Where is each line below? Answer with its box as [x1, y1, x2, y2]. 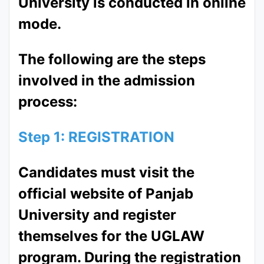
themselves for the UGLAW [18, 227, 204, 245]
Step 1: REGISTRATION [18, 128, 174, 146]
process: [18, 93, 77, 111]
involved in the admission [18, 72, 195, 90]
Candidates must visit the [18, 164, 194, 181]
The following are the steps [18, 51, 206, 68]
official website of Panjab [18, 185, 193, 203]
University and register [18, 206, 176, 224]
